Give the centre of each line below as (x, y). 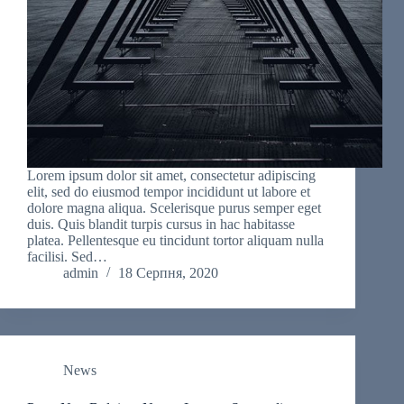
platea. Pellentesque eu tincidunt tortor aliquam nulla (175, 241)
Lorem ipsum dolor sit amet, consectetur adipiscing (171, 176)
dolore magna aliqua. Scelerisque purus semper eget (174, 208)
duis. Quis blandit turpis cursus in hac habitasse (161, 225)
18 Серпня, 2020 (168, 273)
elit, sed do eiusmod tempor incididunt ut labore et (169, 192)
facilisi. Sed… (67, 257)
